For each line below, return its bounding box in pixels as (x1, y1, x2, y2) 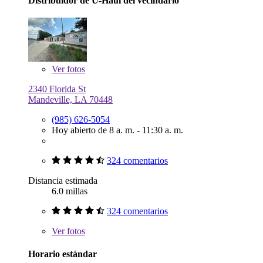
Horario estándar (28, 249, 97, 259)
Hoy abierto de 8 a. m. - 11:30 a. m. (52, 124, 183, 135)
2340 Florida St (28, 83, 86, 94)
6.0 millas (52, 186, 87, 196)
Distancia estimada (28, 175, 97, 186)
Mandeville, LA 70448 (28, 94, 113, 104)
